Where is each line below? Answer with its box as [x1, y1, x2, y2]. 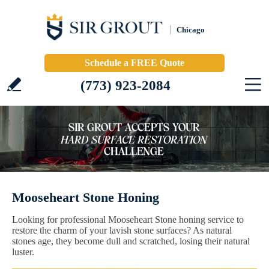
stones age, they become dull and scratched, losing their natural [12, 236, 250, 246]
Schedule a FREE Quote [85, 58, 184, 68]
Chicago [177, 25, 205, 34]
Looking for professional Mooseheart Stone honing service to [12, 214, 244, 225]
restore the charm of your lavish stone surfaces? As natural [12, 225, 232, 235]
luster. [12, 247, 34, 257]
